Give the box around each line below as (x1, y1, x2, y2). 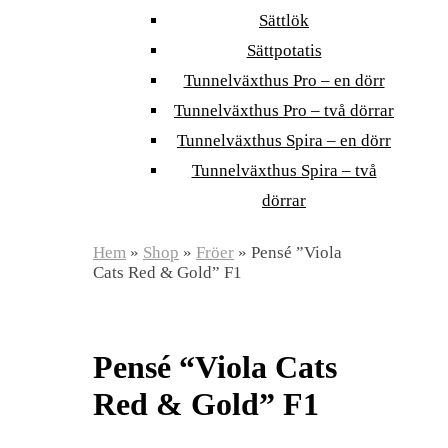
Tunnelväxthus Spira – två (191, 161, 377, 180)
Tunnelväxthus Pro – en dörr (183, 71, 385, 90)
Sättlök (259, 11, 309, 30)
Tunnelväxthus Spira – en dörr (177, 131, 391, 150)
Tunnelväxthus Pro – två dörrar (174, 101, 394, 120)
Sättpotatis (246, 41, 322, 60)
